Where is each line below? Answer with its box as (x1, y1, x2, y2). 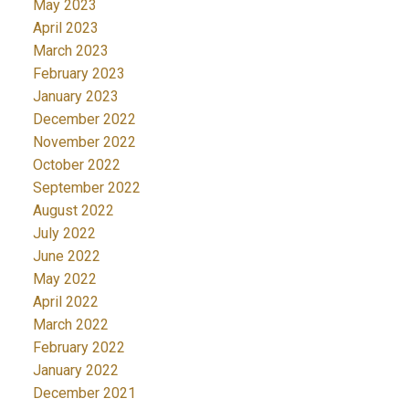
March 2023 (32, 42, 109, 60)
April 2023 (32, 19, 99, 37)
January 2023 (32, 88, 119, 106)
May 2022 (32, 270, 97, 288)
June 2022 (32, 247, 100, 266)
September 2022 (32, 179, 141, 197)
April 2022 (32, 293, 99, 311)
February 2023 (32, 65, 125, 83)
